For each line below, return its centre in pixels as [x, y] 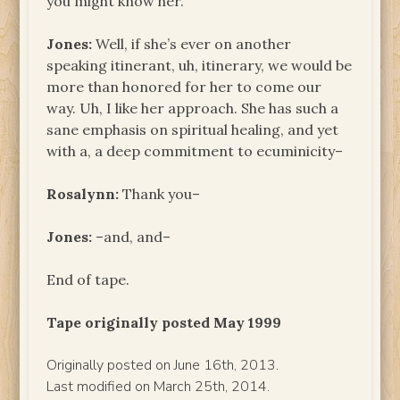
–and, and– [132, 236]
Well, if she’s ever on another [192, 43]
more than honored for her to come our [184, 86]
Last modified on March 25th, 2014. [158, 386]
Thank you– [160, 193]
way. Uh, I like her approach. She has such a [193, 108]
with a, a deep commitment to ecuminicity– [195, 150]
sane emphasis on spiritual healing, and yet [193, 129]
